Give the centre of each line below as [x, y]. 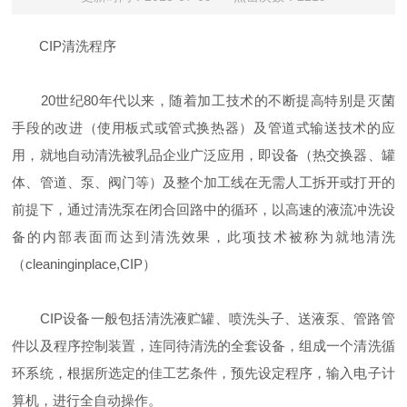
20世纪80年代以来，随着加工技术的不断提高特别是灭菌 [203, 100]
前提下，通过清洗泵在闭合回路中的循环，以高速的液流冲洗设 [203, 209]
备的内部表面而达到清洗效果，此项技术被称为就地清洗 [203, 237]
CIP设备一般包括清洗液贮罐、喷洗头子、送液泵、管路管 [203, 318]
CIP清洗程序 [65, 46]
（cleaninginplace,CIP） [84, 264]
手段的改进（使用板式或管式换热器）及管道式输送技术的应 [203, 128]
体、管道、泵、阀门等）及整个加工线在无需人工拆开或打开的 [203, 182]
